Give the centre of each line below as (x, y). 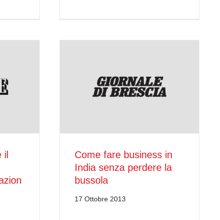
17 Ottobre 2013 (100, 199)
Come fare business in (124, 155)
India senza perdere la (123, 168)
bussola (91, 180)
